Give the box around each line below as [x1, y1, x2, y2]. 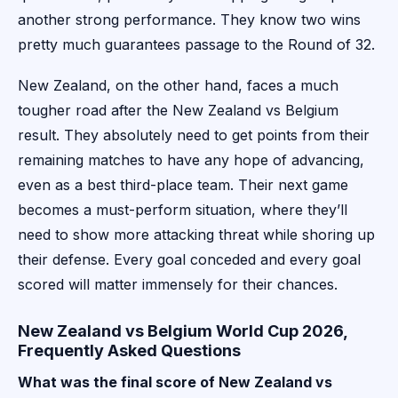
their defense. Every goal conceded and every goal [18, 251, 361, 269]
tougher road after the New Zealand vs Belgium [18, 101, 338, 120]
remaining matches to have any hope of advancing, [18, 151, 364, 170]
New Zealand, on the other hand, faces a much [18, 76, 338, 95]
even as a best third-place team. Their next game [18, 176, 348, 195]
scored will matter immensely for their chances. [18, 275, 338, 294]
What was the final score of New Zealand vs [18, 373, 332, 392]
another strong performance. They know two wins [18, 11, 361, 29]
